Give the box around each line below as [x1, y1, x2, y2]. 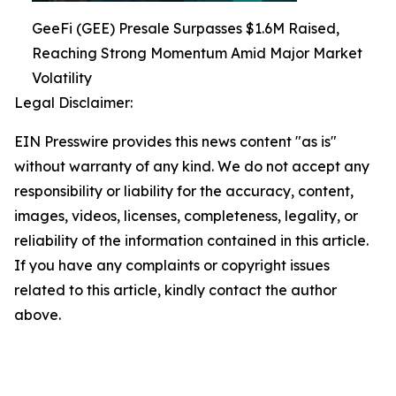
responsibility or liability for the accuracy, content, [14, 181, 354, 200]
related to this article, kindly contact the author [14, 280, 337, 299]
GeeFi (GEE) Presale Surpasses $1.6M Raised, [32, 19, 339, 37]
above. [14, 305, 61, 324]
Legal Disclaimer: [14, 93, 133, 111]
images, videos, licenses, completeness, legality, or [14, 206, 358, 225]
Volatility [32, 68, 92, 87]
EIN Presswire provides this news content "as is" [14, 132, 337, 150]
